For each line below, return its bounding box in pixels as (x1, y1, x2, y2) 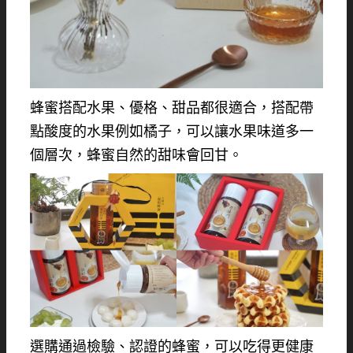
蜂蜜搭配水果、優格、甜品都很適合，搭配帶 (30, 98, 314, 117)
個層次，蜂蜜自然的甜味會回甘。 (30, 146, 243, 164)
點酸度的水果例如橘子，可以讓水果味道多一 (30, 122, 314, 140)
